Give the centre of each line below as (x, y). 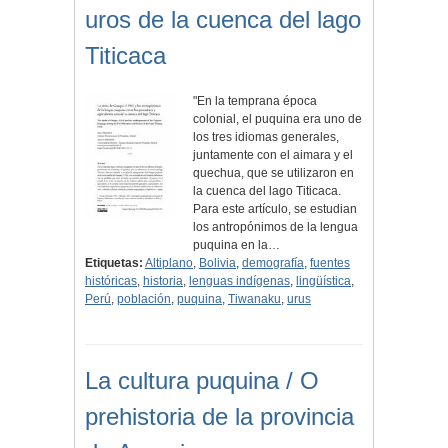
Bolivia (217, 263)
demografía (273, 263)
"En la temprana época (255, 101)
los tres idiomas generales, (266, 137)
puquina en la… (237, 245)
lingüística (323, 281)
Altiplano (169, 263)
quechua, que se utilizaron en (274, 173)
